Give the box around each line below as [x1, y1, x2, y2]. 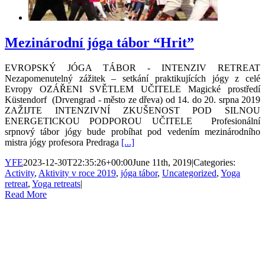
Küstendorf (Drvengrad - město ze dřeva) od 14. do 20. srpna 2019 [5, 94, 260, 105]
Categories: [193, 157, 235, 167]
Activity [5, 167, 34, 178]
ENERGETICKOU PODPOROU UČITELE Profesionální [5, 115, 260, 126]
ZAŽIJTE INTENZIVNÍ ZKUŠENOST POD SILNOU [5, 105, 260, 115]
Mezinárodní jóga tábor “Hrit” [5, 34, 194, 50]
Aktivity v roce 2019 [38, 167, 116, 178]
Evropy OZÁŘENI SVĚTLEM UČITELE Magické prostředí [5, 83, 260, 94]
